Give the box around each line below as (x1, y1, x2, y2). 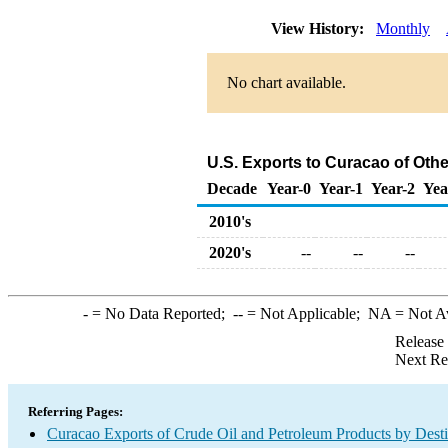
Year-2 (371, 180, 415, 197)
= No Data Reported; (87, 305, 233, 322)
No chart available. (227, 74, 346, 91)
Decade (207, 180, 257, 197)
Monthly (376, 20, 430, 37)
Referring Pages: (28, 404, 123, 419)
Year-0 (267, 180, 311, 197)
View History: (267, 20, 372, 37)
